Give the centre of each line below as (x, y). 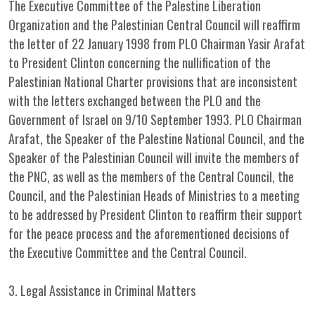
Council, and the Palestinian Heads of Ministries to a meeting (154, 195)
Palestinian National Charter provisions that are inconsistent (153, 82)
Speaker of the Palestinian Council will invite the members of (154, 157)
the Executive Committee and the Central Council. (128, 252)
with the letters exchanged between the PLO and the (135, 101)
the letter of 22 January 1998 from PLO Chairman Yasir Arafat (157, 44)
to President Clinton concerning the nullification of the (140, 63)
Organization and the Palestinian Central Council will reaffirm (154, 25)
